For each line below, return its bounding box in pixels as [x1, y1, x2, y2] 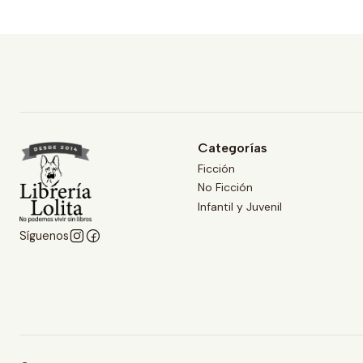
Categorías [198, 139, 267, 156]
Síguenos [19, 228, 69, 243]
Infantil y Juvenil [198, 199, 282, 214]
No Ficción [198, 180, 253, 195]
